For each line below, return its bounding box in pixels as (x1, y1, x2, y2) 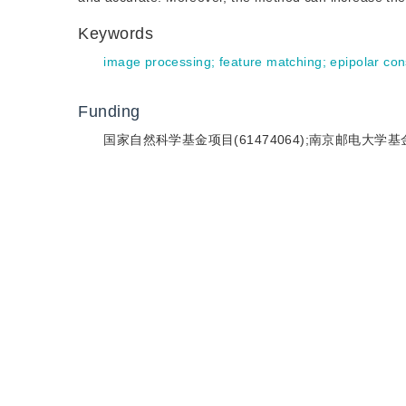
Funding (78, 102, 141, 121)
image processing (103, 54, 211, 69)
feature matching (218, 54, 323, 69)
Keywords (78, 24, 159, 43)
